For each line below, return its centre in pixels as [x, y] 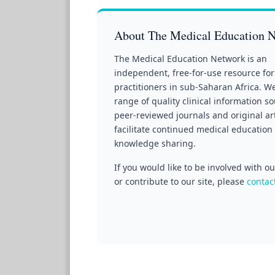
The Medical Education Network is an [191, 58]
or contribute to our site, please [180, 181]
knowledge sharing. [155, 143]
